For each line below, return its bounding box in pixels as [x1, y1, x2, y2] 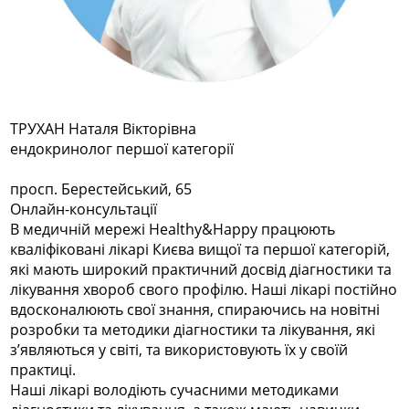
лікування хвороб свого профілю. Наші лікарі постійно [10, 278, 398, 299]
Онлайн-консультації [10, 198, 158, 219]
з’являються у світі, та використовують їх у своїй [10, 339, 349, 360]
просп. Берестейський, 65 [10, 178, 193, 199]
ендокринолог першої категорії [10, 138, 235, 159]
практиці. [10, 359, 77, 380]
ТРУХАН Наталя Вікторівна [10, 118, 197, 139]
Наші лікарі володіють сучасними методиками [10, 379, 340, 400]
